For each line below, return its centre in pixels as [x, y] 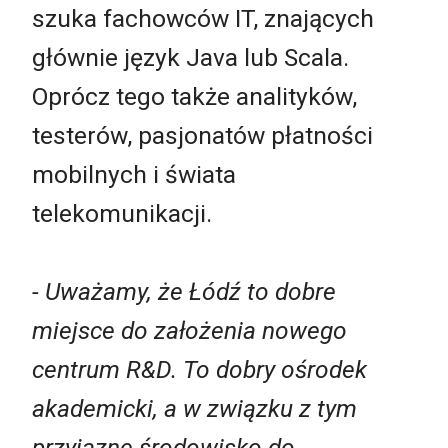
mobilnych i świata [134, 174]
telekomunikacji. [122, 213]
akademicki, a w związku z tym [194, 408]
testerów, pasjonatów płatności [202, 135]
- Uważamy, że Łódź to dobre [184, 291]
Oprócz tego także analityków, [194, 96]
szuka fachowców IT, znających [203, 18]
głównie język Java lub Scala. [190, 57]
